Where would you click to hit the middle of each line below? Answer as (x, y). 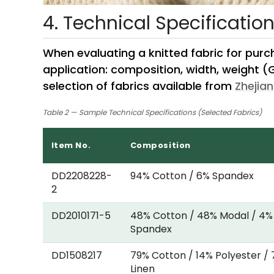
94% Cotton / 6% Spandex (192, 176)
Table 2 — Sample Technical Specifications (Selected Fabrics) (152, 112)
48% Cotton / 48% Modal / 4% (201, 215)
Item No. (71, 145)
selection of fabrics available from (139, 86)
